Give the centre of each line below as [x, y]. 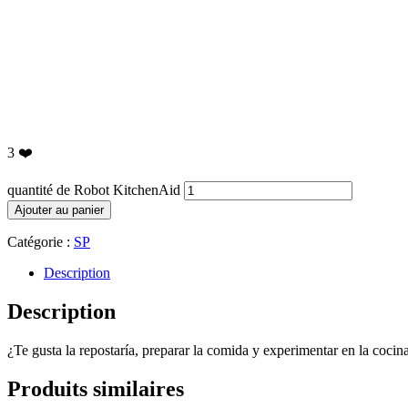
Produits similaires [96, 388]
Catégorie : [41, 242]
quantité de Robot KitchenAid [94, 190]
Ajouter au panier [59, 210]
